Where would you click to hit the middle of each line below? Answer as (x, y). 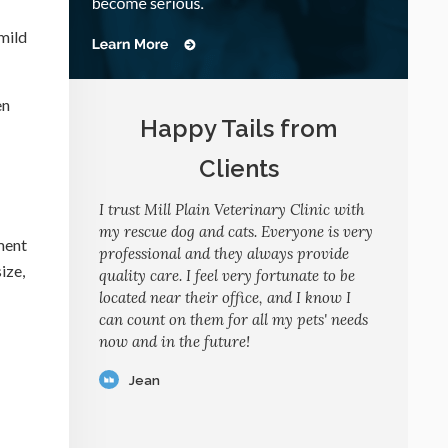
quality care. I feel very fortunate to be (227, 275)
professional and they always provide (224, 253)
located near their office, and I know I (225, 297)
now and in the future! (174, 341)
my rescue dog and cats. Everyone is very (236, 231)
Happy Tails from (238, 128)
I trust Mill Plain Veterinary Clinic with (232, 209)
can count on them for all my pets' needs (233, 319)
